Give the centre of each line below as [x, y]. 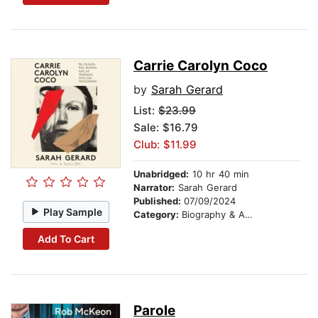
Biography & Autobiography [213, 215]
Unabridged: [161, 174]
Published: [159, 201]
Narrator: [154, 188]
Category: [158, 215]
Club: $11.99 [165, 145]
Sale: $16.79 [166, 128]
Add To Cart [66, 238]
